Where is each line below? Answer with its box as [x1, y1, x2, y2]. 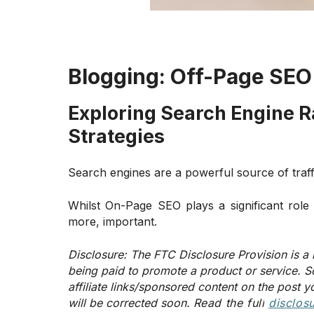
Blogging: [68, 64, 170, 89]
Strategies [68, 125, 165, 148]
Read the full [193, 296, 265, 310]
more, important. [68, 214, 157, 228]
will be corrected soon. [68, 296, 190, 310]
